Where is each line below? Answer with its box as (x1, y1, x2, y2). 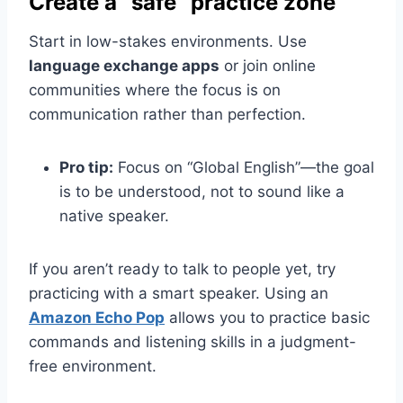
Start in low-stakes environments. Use (29, 31, 307, 50)
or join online (219, 56, 316, 75)
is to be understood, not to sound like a (59, 182, 345, 201)
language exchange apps (29, 56, 219, 75)
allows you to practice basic (165, 308, 370, 327)
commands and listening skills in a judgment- (29, 332, 356, 351)
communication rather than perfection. (29, 104, 306, 123)
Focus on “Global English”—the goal (113, 157, 374, 176)
